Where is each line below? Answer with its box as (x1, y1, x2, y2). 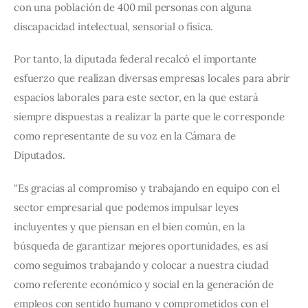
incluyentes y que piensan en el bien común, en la (14, 219, 248, 233)
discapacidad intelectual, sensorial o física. (14, 19, 217, 33)
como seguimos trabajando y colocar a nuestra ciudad (14, 258, 272, 272)
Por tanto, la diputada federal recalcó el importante (14, 52, 260, 66)
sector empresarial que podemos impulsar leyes (14, 200, 242, 214)
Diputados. (14, 148, 71, 162)
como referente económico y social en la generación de (14, 277, 276, 291)
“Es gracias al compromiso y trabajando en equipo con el (14, 181, 283, 195)
